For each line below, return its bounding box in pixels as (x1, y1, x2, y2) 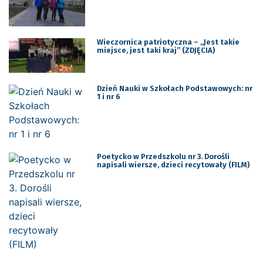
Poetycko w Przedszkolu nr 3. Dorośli (96, 151, 230, 161)
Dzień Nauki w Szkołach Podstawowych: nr (96, 83, 252, 93)
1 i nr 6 (96, 92, 120, 101)
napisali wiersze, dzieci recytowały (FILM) (96, 160, 249, 169)
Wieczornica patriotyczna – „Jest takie (96, 38, 240, 47)
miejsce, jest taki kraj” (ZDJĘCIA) (96, 46, 215, 55)
